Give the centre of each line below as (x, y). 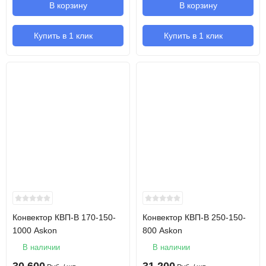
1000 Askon (35, 230)
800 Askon (162, 230)
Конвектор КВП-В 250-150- (194, 217)
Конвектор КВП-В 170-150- (64, 217)
